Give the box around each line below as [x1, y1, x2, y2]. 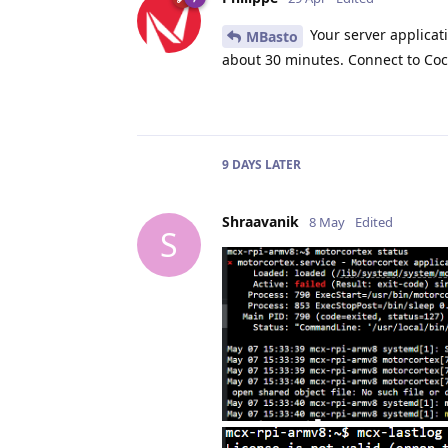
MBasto [246, 26, 298, 46]
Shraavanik [222, 211, 299, 231]
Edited [355, 212, 393, 231]
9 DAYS [222, 155, 262, 173]
